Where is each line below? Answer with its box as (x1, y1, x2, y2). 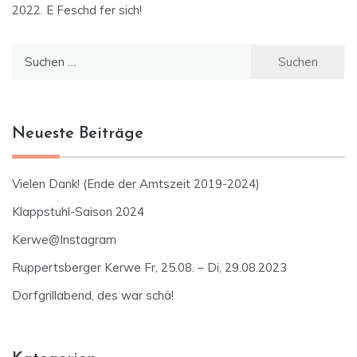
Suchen (11, 45, 51, 61)
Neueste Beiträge (12, 126, 143, 143)
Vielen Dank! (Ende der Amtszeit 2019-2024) (12, 176, 260, 192)
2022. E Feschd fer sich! (12, 2, 142, 18)
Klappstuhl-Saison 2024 (12, 204, 144, 220)
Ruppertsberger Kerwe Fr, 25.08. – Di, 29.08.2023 (12, 260, 287, 276)
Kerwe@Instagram (12, 232, 116, 248)
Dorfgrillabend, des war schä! (12, 288, 174, 304)
